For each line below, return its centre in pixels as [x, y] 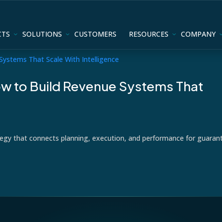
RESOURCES [148, 34]
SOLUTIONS [42, 34]
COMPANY [198, 34]
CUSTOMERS [95, 34]
